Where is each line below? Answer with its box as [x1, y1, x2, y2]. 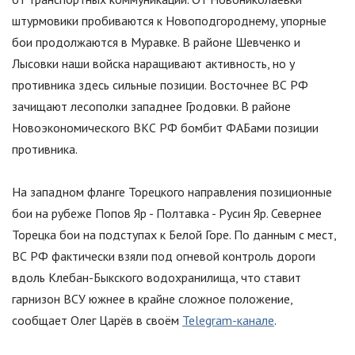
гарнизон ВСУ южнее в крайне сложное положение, [12, 291, 292, 307]
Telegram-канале [182, 312, 274, 329]
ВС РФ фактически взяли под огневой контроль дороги [12, 248, 315, 265]
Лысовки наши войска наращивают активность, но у [12, 55, 295, 72]
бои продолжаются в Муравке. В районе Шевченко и [12, 34, 300, 51]
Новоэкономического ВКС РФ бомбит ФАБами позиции [12, 120, 319, 136]
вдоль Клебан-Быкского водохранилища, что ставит [12, 269, 301, 286]
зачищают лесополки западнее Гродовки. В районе [12, 98, 291, 115]
